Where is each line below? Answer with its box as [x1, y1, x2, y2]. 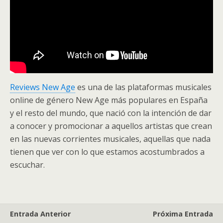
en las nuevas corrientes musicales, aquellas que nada [10, 133, 211, 145]
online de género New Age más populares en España [10, 95, 208, 106]
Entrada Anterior [10, 209, 71, 219]
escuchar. [10, 159, 45, 171]
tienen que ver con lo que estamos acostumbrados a [10, 146, 205, 158]
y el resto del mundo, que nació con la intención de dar [10, 108, 212, 119]
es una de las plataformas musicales [75, 82, 212, 93]
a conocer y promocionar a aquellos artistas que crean [10, 120, 212, 132]
